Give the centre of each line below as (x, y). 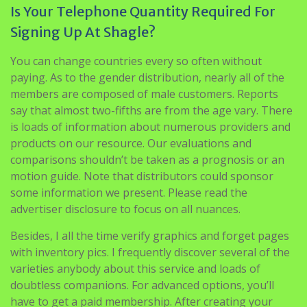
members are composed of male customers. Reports (144, 94)
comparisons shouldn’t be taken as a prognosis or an (147, 160)
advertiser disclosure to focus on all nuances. (125, 209)
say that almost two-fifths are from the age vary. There (151, 110)
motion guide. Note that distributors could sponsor (142, 176)
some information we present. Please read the (129, 193)
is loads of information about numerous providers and (150, 127)
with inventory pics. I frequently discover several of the (150, 252)
